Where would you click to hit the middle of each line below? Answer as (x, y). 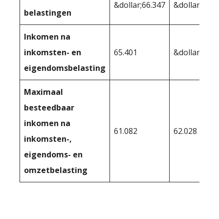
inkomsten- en (53, 53)
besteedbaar (49, 108)
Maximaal (44, 92)
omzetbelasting (56, 170)
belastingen (48, 13)
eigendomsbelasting (65, 68)
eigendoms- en (53, 155)
